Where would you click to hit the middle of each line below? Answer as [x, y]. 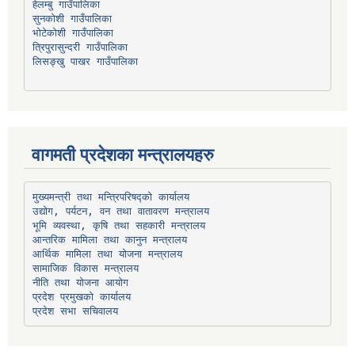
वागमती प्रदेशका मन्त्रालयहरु [123, 155]
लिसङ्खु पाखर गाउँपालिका [85, 61]
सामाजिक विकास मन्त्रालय [85, 268]
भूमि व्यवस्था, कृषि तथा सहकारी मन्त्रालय [118, 225]
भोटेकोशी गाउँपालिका [73, 32]
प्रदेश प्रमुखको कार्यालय [81, 296]
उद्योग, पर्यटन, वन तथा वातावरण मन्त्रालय [120, 211]
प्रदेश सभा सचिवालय [75, 311]
